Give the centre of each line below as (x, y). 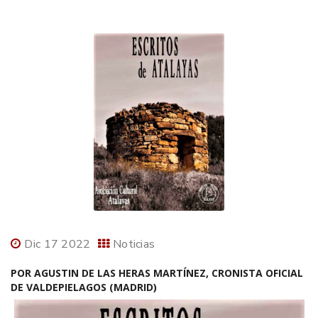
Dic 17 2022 (57, 245)
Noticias (134, 245)
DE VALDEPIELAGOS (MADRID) (84, 287)
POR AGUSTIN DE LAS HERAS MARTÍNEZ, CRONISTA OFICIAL (157, 273)
